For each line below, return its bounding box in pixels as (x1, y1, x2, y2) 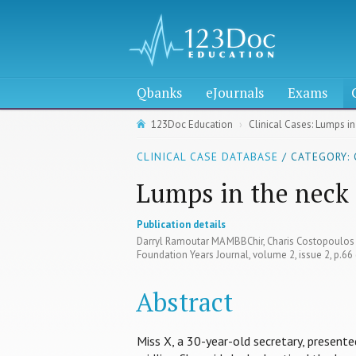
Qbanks (137, 83, 182, 102)
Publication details (137, 217, 226, 231)
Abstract (136, 284, 233, 319)
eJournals (206, 83, 264, 102)
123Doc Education (151, 118, 233, 131)
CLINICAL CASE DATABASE (137, 149, 278, 164)
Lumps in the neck (136, 176, 349, 210)
